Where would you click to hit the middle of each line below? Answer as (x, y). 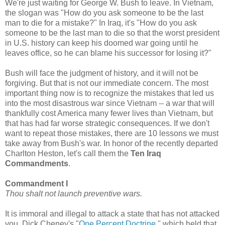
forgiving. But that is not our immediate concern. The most (107, 83)
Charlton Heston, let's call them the (68, 153)
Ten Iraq (146, 153)
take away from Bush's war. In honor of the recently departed (111, 143)
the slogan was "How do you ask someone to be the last (104, 13)
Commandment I (36, 183)
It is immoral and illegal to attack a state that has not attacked (112, 213)
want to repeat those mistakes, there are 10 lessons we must (112, 133)
